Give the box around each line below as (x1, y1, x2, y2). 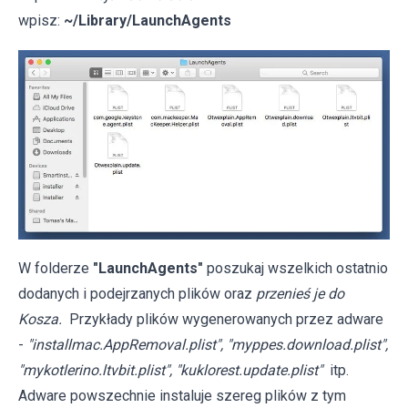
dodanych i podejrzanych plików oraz (18, 285, 256, 303)
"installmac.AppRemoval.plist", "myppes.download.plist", (27, 336, 388, 354)
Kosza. (18, 311, 62, 329)
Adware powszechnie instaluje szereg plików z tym (18, 387, 346, 405)
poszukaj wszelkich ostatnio (203, 260, 388, 278)
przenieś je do (256, 285, 344, 303)
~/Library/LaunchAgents (64, 11, 231, 29)
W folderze (18, 260, 89, 278)
